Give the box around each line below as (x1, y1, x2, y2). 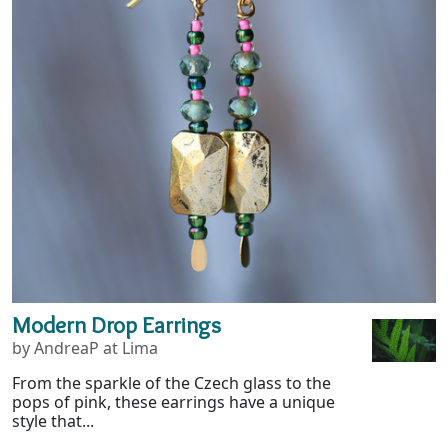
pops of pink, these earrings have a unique (12, 391, 335, 414)
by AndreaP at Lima (12, 337, 158, 360)
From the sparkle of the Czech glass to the (12, 372, 331, 395)
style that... (12, 410, 94, 433)
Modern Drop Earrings (12, 310, 221, 340)
